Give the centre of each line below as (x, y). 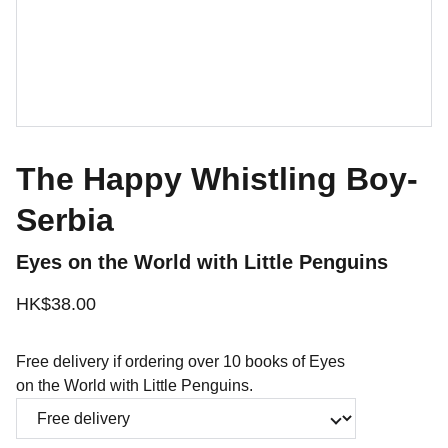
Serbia (65, 220)
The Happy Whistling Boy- (217, 179)
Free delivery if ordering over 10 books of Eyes (180, 361)
